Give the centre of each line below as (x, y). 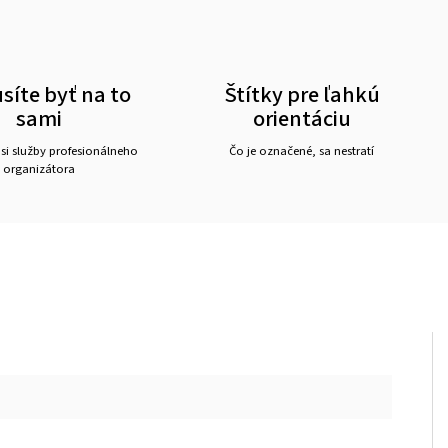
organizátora (38, 169)
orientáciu (301, 119)
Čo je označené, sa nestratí (302, 151)
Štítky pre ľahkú (301, 95)
